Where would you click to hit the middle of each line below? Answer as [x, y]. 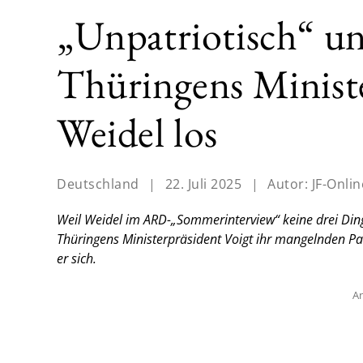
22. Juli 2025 [203, 184]
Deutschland [98, 184]
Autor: [290, 184]
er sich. [77, 259]
